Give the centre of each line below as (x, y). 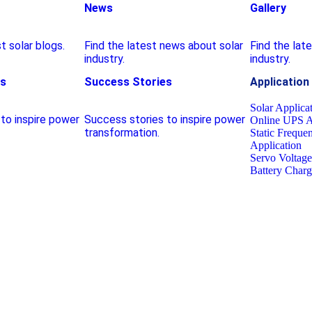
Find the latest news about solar (163, 46)
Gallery (268, 8)
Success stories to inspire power (164, 119)
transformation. (122, 133)
